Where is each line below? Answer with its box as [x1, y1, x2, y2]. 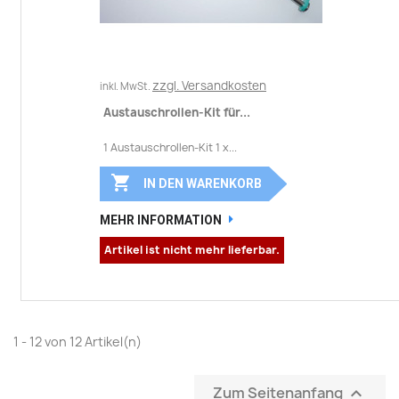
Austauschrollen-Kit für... [103, 104, 250, 121]
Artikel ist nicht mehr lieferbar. [104, 242, 280, 258]
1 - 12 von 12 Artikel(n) [13, 333, 142, 351]
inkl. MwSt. [100, 79, 152, 94]
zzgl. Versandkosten [152, 77, 266, 94]
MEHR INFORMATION [100, 213, 222, 228]
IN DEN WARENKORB [142, 176, 262, 191]
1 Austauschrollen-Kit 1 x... [103, 140, 237, 156]
